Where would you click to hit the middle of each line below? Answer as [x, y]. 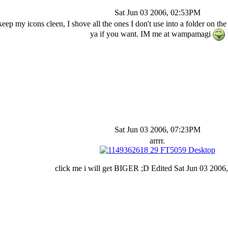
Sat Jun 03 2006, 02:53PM [157, 12]
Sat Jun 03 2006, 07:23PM [157, 129]
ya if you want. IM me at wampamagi [151, 34]
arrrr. [157, 140]
